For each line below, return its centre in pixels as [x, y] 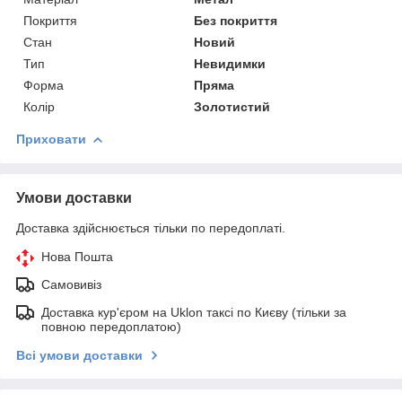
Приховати [51, 139]
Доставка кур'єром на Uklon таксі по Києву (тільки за [194, 312]
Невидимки [230, 63]
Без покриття [236, 20]
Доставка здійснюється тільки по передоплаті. [151, 227]
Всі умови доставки [79, 355]
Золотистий [232, 106]
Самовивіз [71, 284]
